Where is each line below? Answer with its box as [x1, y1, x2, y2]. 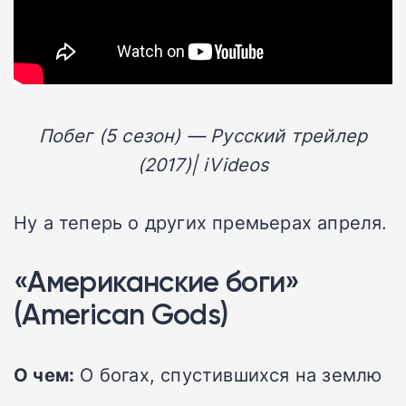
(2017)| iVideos [137, 151, 269, 178]
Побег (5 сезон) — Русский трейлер [38, 122, 368, 149]
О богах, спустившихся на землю [74, 362, 382, 388]
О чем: [14, 362, 75, 388]
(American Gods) [14, 296, 228, 333]
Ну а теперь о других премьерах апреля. [14, 209, 388, 236]
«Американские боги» [14, 264, 300, 300]
